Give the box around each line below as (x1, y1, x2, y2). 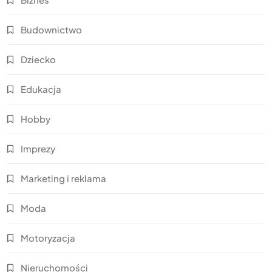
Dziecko (21, 53, 56, 65)
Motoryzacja (21, 231, 75, 243)
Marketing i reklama (21, 172, 106, 184)
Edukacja (21, 83, 61, 95)
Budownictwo (21, 23, 82, 35)
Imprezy (21, 142, 55, 154)
